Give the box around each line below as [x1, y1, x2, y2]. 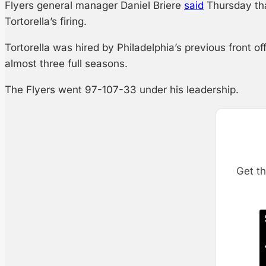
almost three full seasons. [5, 58, 128, 70]
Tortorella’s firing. [5, 15, 87, 28]
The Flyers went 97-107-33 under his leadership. [5, 84, 239, 96]
